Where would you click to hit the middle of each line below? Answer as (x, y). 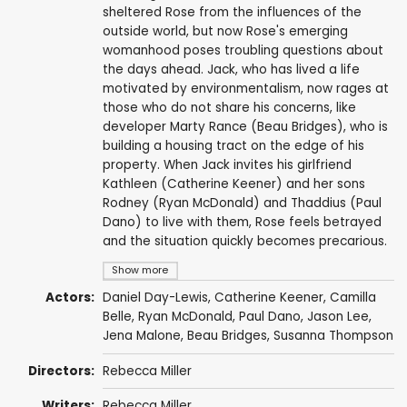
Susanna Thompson (333, 336)
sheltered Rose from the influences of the (232, 13)
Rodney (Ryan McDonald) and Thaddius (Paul (242, 203)
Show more (140, 271)
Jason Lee (338, 317)
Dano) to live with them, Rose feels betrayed (242, 223)
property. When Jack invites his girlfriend (227, 165)
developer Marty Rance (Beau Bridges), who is (245, 127)
